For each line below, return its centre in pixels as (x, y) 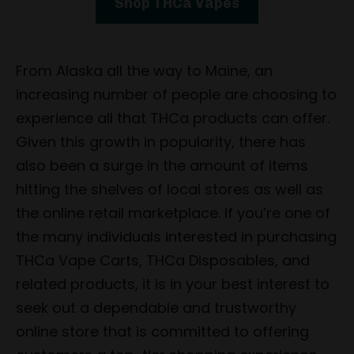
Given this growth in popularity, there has (161, 141)
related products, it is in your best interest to (173, 284)
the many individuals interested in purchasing (176, 236)
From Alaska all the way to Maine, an (144, 70)
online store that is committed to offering (162, 331)
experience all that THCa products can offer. (173, 118)
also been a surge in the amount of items (162, 165)
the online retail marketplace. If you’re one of (173, 213)
